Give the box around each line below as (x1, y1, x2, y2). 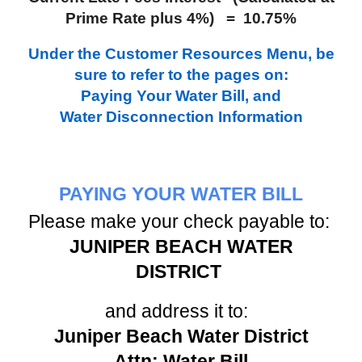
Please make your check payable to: (27, 211, 335, 232)
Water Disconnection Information (59, 108, 303, 125)
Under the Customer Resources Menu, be (27, 45, 335, 62)
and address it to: (104, 301, 258, 322)
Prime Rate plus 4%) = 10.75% (65, 10, 297, 27)
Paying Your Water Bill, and (81, 87, 281, 104)
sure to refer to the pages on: (74, 66, 288, 83)
